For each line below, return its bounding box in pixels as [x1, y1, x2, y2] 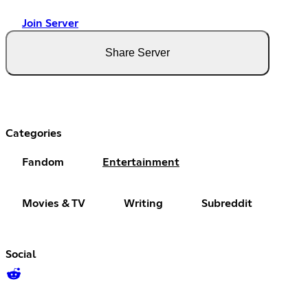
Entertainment [102, 156, 179, 168]
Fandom [22, 156, 64, 168]
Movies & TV [22, 197, 85, 209]
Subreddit [201, 197, 252, 209]
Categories [5, 127, 62, 139]
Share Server [105, 46, 170, 58]
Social [5, 248, 36, 260]
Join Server [22, 17, 78, 29]
